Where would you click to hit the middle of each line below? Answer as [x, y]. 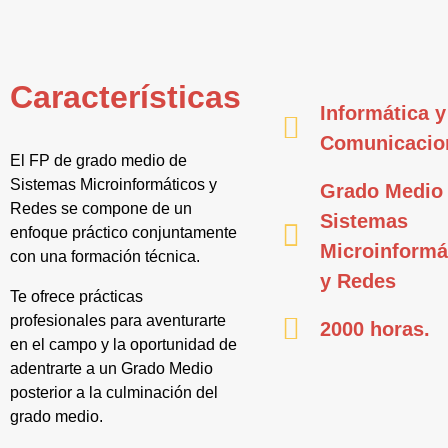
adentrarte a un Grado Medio [111, 368]
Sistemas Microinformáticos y [113, 184]
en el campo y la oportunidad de [123, 344]
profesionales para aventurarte [118, 320]
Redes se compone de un [101, 208]
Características [125, 97]
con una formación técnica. [105, 256]
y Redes [357, 280]
